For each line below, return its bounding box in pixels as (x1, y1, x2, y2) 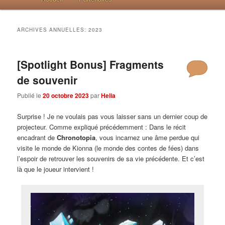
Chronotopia (57, 132, 96, 142)
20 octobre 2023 (43, 91, 89, 100)
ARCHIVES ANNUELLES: (17, 26, 89, 34)
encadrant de (17, 132, 57, 142)
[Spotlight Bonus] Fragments (17, 57, 164, 72)
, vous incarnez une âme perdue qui (95, 132, 200, 142)
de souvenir (17, 72, 78, 88)
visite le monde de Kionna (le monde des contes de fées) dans (17, 143, 199, 153)
